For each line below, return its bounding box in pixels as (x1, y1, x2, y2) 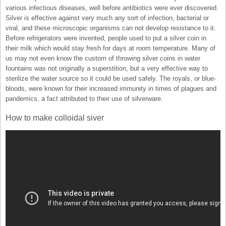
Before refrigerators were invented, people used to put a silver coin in (6, 34, 206, 42)
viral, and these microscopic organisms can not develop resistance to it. (6, 24, 216, 32)
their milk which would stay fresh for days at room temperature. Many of (6, 44, 215, 52)
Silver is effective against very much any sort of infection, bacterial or (6, 14, 209, 22)
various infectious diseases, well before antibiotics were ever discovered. (6, 4, 218, 12)
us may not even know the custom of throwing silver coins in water (6, 54, 200, 62)
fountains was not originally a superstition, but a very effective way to (6, 64, 208, 72)
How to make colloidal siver (6, 113, 104, 122)
